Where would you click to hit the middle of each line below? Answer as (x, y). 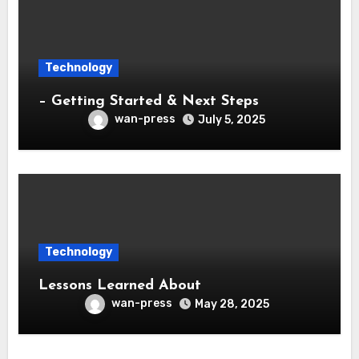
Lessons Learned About (119, 285)
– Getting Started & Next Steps (148, 101)
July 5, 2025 (232, 119)
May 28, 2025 (232, 304)
